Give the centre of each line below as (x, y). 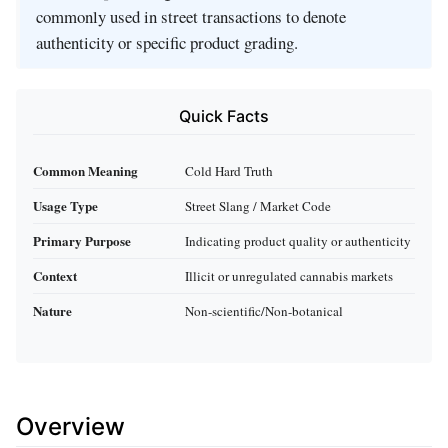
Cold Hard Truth (229, 170)
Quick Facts (224, 116)
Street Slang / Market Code (258, 205)
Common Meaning (85, 170)
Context (55, 275)
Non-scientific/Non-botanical (264, 310)
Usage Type (65, 205)
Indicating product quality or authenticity (298, 240)
